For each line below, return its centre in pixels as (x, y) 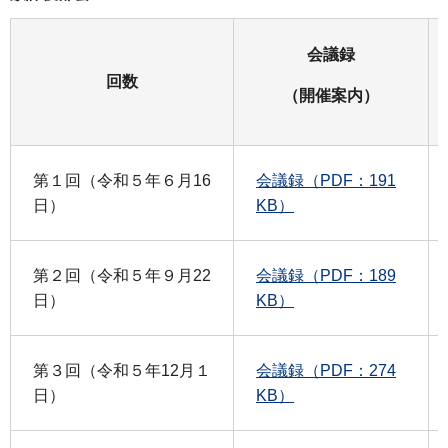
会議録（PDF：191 (326, 181)
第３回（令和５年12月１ (122, 371)
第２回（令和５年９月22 (122, 276)
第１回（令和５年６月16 (122, 181)
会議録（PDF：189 (326, 276)
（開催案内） (331, 95)
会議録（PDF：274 (326, 371)
